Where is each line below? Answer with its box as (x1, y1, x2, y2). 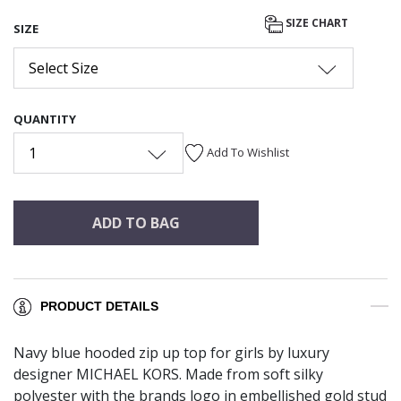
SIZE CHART (286, 15, 348, 31)
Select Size (29, 57, 98, 78)
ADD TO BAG (91, 212, 180, 233)
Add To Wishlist (207, 143, 289, 160)
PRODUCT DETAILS (40, 299, 158, 314)
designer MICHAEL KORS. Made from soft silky (13, 364, 323, 385)
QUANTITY (13, 110, 76, 127)
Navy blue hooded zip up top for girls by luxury (13, 343, 329, 363)
